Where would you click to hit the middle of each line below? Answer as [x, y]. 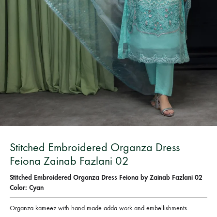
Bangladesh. [92, 13]
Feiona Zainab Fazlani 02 [69, 161]
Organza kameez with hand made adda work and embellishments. [99, 208]
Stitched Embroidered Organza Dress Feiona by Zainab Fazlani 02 [106, 178]
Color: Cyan [27, 188]
